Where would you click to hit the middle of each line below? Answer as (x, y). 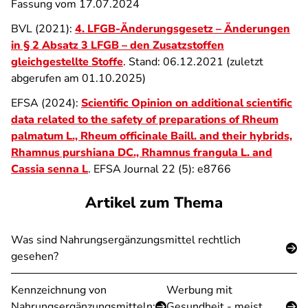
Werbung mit (199, 290)
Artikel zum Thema (154, 203)
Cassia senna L (49, 169)
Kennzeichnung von (59, 290)
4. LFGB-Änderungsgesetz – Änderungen (183, 29)
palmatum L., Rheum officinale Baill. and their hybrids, (152, 136)
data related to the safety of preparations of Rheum (145, 120)
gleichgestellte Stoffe (67, 62)
